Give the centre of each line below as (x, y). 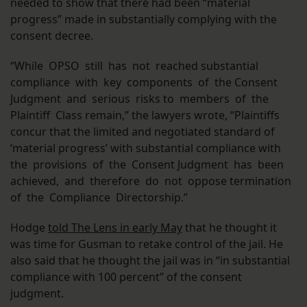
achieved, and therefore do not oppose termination (152, 181)
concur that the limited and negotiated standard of (143, 132)
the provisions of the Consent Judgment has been (148, 165)
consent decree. (53, 36)
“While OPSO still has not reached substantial (134, 66)
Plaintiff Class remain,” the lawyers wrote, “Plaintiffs (145, 115)
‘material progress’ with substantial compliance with (146, 148)
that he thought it (230, 228)
